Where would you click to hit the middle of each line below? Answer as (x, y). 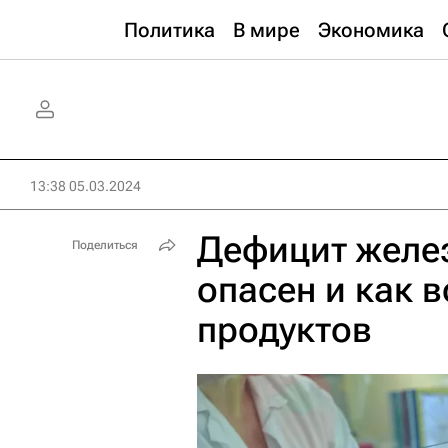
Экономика (371, 30)
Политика (169, 30)
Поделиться (105, 245)
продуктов (284, 330)
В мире (266, 30)
